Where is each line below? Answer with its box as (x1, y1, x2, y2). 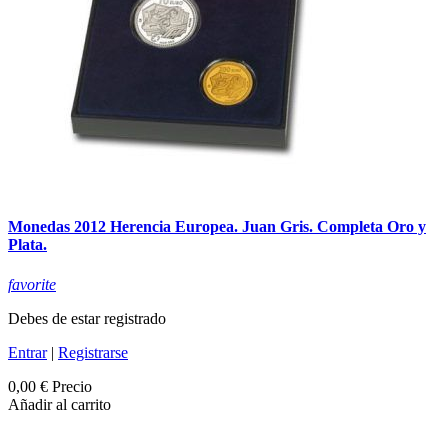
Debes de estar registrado (8, 309, 166, 327)
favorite (8, 275, 56, 293)
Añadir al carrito (8, 395, 111, 413)
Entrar (8, 343, 47, 361)
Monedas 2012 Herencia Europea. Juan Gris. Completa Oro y (8, 218, 426, 236)
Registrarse (58, 343, 128, 361)
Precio (52, 377, 92, 395)
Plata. (8, 236, 47, 254)
